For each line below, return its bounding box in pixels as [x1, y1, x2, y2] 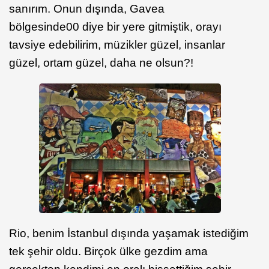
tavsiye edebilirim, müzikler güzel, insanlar [9, 38, 225, 51]
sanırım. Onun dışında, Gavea [9, 2, 165, 15]
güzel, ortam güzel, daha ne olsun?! [9, 56, 193, 69]
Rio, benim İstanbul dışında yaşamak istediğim [9, 227, 249, 240]
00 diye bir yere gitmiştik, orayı [66, 20, 222, 33]
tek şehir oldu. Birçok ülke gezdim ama [9, 245, 208, 258]
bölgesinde [9, 20, 66, 33]
